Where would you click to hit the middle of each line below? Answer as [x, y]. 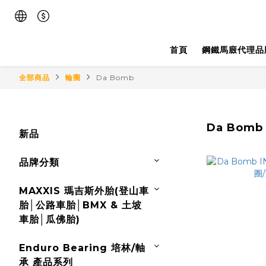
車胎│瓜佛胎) [50, 219]
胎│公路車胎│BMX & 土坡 [80, 205]
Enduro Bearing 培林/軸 [82, 248]
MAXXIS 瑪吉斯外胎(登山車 [84, 191]
